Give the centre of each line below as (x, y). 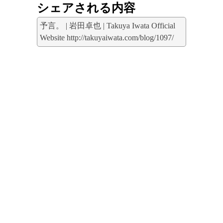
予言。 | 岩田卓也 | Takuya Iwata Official (108, 26)
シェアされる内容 (86, 8)
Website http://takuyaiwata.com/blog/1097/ (107, 38)
